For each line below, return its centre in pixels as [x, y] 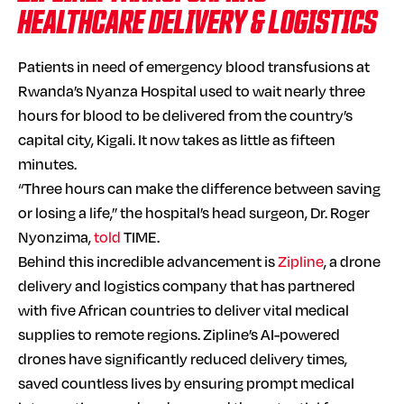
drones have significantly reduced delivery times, [183, 358]
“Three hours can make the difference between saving [199, 188]
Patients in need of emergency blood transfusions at [194, 66]
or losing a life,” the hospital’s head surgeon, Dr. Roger [194, 212]
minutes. [47, 163]
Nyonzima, [56, 236]
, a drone [352, 261]
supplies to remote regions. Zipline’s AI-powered [179, 334]
